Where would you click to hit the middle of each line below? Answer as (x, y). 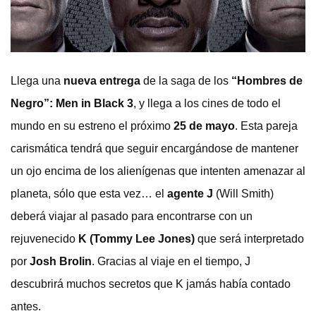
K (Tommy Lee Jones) (138, 238)
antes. (26, 306)
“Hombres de (267, 80)
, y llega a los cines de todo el (207, 103)
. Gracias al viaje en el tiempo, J (171, 261)
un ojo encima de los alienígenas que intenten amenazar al (158, 171)
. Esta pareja (266, 126)
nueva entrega (102, 80)
